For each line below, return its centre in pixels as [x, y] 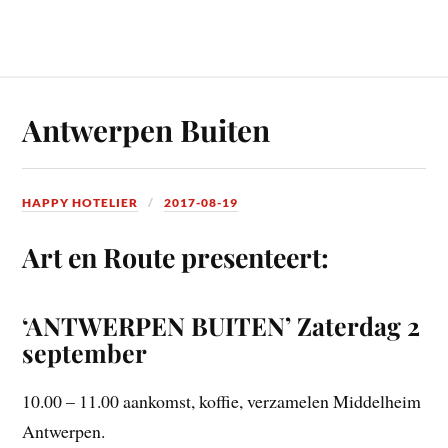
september [85, 352]
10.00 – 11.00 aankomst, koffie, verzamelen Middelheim [222, 400]
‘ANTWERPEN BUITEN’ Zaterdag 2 [221, 325]
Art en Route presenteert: [176, 256]
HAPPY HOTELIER [80, 203]
